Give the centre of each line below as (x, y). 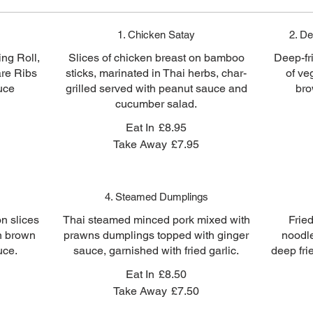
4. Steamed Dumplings (156, 197)
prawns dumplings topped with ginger (156, 235)
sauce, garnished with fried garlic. (156, 250)
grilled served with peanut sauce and (156, 88)
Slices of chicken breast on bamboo (156, 58)
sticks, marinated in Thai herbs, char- (156, 73)
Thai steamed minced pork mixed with (156, 220)
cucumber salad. (156, 104)
